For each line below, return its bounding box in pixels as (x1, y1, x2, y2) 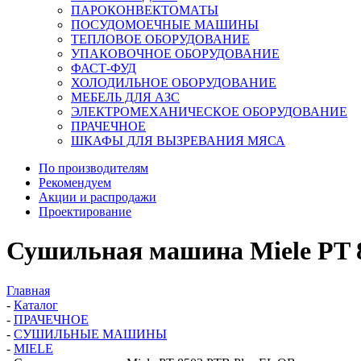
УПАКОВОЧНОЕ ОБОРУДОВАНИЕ (71, 47, 280, 60)
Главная (6, 283, 50, 297)
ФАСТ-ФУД (71, 61, 136, 75)
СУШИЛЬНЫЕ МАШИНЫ (14, 326, 167, 341)
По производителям (39, 161, 148, 175)
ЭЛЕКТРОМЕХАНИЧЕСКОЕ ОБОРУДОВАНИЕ (71, 105, 347, 118)
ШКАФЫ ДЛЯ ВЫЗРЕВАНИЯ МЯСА (71, 134, 285, 147)
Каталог (14, 297, 58, 312)
